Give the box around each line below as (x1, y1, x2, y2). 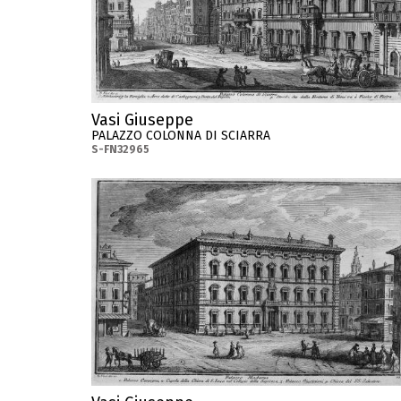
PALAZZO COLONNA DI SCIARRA (91, 128, 270, 144)
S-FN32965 (91, 143, 149, 157)
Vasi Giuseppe (91, 110, 193, 131)
